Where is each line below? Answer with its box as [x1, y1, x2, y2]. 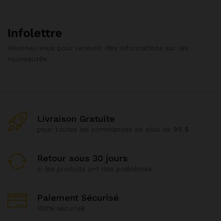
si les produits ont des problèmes [37, 165, 151, 173]
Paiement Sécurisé [37, 192, 119, 203]
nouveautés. [7, 54, 48, 63]
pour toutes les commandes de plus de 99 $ [37, 125, 189, 134]
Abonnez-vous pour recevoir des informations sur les [7, 43, 188, 52]
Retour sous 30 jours [37, 153, 128, 164]
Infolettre [7, 26, 62, 40]
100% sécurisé [37, 204, 85, 213]
